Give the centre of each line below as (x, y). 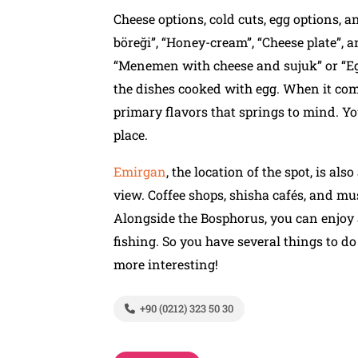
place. (131, 135)
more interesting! (166, 264)
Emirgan (140, 171)
